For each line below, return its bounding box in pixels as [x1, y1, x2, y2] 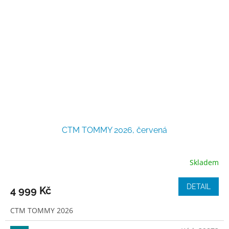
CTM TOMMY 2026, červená [62, 125, 167, 135]
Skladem [190, 157, 219, 168]
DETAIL [187, 182, 211, 191]
